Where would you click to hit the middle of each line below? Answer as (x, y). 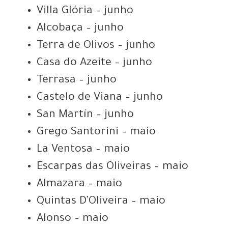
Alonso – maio (73, 219)
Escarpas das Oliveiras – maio (113, 167)
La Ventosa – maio (83, 150)
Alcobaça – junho (80, 29)
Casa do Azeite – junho (95, 63)
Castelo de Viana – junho (100, 98)
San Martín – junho (85, 115)
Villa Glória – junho (85, 11)
